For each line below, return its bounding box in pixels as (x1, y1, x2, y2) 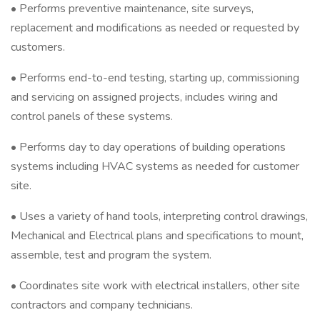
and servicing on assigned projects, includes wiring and (11, 89, 278, 105)
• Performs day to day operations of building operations (11, 139, 286, 155)
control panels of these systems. (11, 109, 173, 124)
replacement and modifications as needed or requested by (11, 20, 299, 36)
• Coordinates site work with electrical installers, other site (11, 278, 300, 294)
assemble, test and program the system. (11, 247, 211, 263)
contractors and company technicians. (11, 297, 193, 313)
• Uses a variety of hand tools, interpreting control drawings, (11, 209, 308, 224)
